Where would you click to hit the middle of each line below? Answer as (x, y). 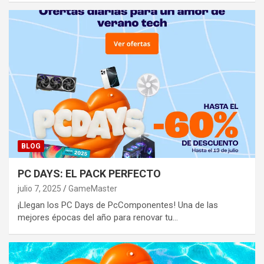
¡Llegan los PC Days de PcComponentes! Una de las (118, 205)
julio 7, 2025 (39, 189)
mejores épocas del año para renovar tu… (98, 218)
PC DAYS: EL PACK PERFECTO (89, 174)
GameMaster (93, 189)
